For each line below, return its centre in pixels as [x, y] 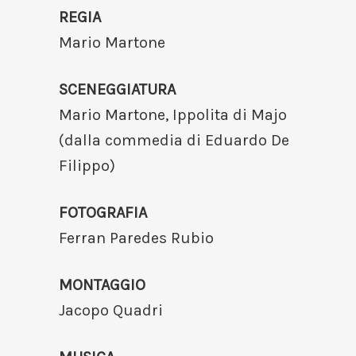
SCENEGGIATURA [117, 90]
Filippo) [87, 166]
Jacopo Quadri [111, 311]
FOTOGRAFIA [103, 213]
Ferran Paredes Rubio [136, 238]
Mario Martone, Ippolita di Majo [173, 115]
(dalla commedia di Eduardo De [174, 141]
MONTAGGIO [102, 285]
